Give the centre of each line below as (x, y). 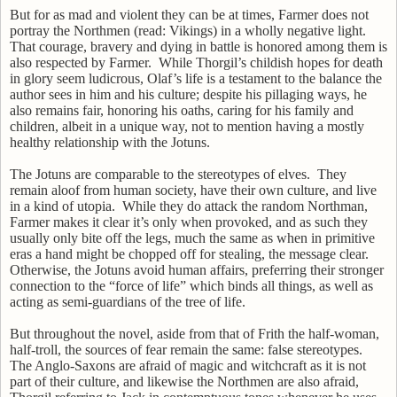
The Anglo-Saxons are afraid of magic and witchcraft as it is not (188, 365)
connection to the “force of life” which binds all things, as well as (191, 285)
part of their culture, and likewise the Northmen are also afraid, (184, 381)
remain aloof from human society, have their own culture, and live (193, 190)
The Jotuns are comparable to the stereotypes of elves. (160, 174)
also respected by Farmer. (81, 62)
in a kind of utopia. (62, 206)
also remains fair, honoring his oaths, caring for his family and (182, 110)
